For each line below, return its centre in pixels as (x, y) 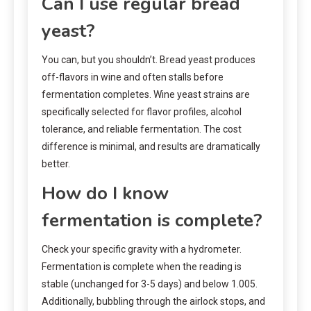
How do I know (105, 193)
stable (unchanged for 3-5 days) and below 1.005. (150, 284)
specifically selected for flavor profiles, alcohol (142, 111)
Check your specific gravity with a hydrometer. (142, 249)
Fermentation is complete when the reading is (142, 266)
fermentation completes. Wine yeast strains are (146, 94)
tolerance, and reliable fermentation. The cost (142, 129)
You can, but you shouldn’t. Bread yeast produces (149, 59)
